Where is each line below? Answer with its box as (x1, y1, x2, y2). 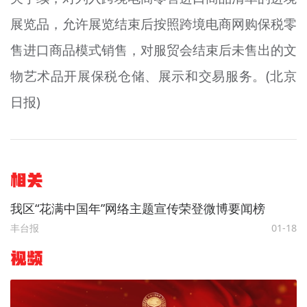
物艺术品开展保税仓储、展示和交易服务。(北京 (10, 67, 297, 86)
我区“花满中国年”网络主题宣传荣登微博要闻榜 (10, 199, 265, 217)
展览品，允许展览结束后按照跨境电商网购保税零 (10, 15, 297, 34)
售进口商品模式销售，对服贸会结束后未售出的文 (10, 41, 297, 60)
